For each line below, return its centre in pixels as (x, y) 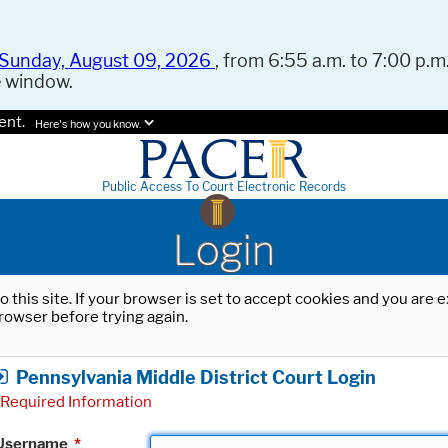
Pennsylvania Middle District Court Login (196, 377)
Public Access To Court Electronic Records (224, 187)
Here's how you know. (88, 125)
